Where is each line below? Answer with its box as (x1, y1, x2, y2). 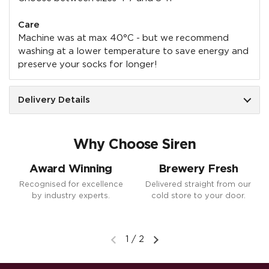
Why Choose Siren (73, 138, 196, 152)
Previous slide (113, 241, 174, 250)
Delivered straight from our (145, 181, 251, 189)
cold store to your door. (151, 192, 246, 201)
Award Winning (29, 163, 112, 175)
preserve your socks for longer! (17, 59, 157, 69)
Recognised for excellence (19, 181, 123, 189)
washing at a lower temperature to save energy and (17, 46, 249, 56)
